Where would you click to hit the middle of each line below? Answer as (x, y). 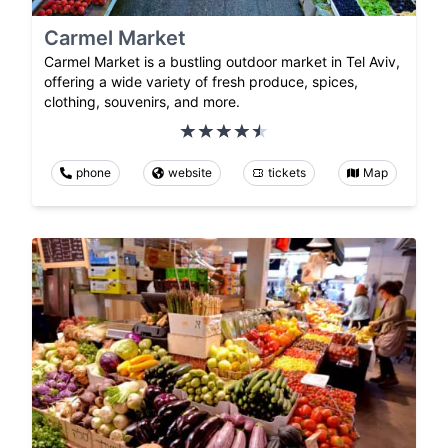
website (189, 172)
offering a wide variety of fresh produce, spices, (201, 81)
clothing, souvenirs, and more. (142, 101)
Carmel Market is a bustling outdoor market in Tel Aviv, (222, 61)
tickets (287, 172)
